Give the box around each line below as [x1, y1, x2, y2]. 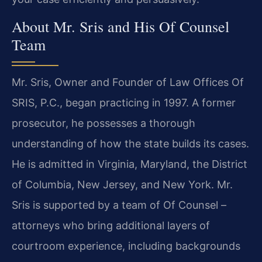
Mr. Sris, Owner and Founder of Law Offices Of [12, 76, 244, 89]
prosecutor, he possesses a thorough [12, 117, 195, 130]
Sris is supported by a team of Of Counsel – [12, 199, 226, 212]
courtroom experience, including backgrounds [12, 240, 240, 253]
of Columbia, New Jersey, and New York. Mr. [12, 178, 233, 191]
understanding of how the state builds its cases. [12, 137, 249, 150]
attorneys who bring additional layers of [12, 219, 210, 232]
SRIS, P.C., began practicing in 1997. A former [12, 96, 236, 109]
